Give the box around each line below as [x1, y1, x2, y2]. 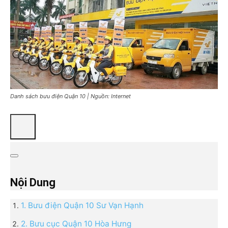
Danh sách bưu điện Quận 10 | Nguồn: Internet [10, 92, 131, 100]
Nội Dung [10, 176, 55, 189]
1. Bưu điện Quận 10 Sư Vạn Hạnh [21, 200, 144, 210]
